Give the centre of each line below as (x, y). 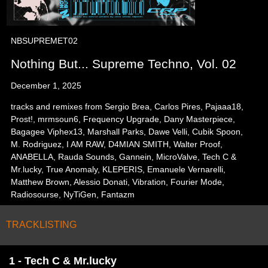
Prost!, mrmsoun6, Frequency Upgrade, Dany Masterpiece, (123, 119)
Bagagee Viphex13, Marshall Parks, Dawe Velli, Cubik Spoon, (127, 132)
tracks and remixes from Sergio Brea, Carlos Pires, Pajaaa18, (127, 106)
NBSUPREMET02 (45, 41)
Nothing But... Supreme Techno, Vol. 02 (124, 64)
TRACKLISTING (41, 225)
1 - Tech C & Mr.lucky (63, 261)
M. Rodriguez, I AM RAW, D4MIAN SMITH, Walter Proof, (117, 144)
